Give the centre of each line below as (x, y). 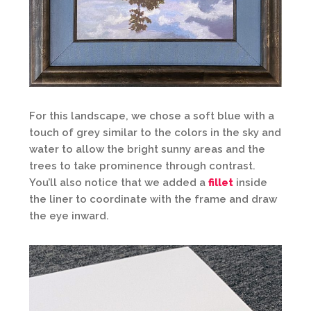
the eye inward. (69, 216)
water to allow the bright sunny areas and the (147, 149)
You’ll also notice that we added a (119, 182)
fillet (221, 182)
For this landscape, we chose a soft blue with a (152, 116)
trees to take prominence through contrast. (142, 166)
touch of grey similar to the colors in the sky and (155, 132)
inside (250, 182)
